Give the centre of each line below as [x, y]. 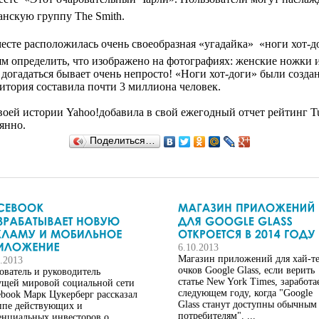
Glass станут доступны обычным [247, 305]
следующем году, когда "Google [245, 293]
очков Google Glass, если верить [246, 271]
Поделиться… [122, 141]
